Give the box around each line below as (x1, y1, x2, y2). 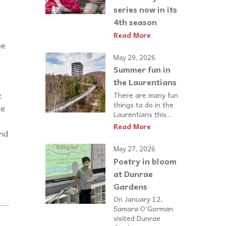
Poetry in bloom (114, 154, 177, 168)
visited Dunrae (114, 212, 160, 224)
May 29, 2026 (114, 51, 155, 63)
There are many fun (114, 89, 178, 100)
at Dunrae (114, 167, 153, 181)
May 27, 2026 (114, 143, 155, 154)
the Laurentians (114, 75, 177, 89)
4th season (114, 15, 157, 28)
